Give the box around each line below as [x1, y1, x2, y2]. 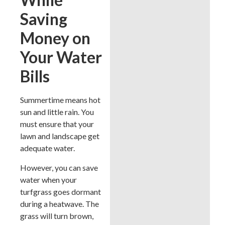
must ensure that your [20, 119, 94, 129]
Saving [20, 9, 67, 29]
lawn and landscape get [20, 131, 99, 141]
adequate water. [20, 143, 75, 153]
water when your [20, 174, 77, 184]
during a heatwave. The [20, 198, 99, 208]
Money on [20, 28, 90, 48]
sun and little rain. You [20, 107, 94, 117]
